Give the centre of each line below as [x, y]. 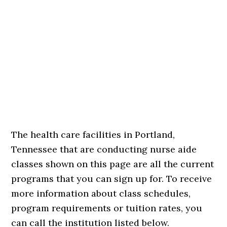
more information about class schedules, [101, 193]
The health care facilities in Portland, [93, 135]
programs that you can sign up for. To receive [112, 179]
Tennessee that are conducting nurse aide [104, 149]
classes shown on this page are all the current [113, 164]
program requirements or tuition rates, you [107, 208]
